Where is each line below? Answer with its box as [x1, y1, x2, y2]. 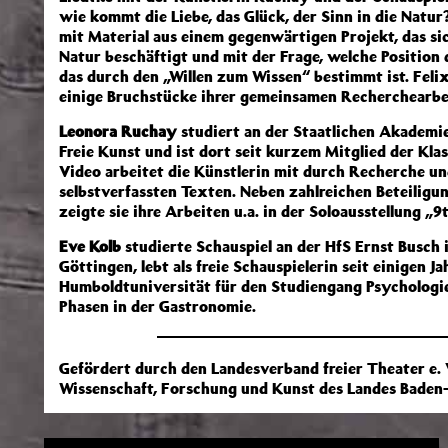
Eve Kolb [59, 236, 121, 256]
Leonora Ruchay [59, 121, 177, 141]
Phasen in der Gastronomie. [59, 296, 256, 316]
